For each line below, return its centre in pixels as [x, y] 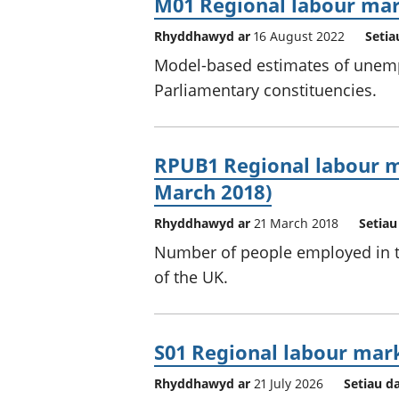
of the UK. [191, 277]
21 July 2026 [289, 383]
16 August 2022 [299, 36]
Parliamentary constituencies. [265, 90]
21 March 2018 [296, 223]
